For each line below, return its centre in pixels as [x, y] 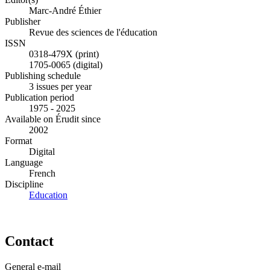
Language [24, 163]
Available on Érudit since [53, 119]
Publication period [39, 98]
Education [48, 195]
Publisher [23, 22]
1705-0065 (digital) [66, 65]
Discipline [24, 184]
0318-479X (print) [64, 54]
